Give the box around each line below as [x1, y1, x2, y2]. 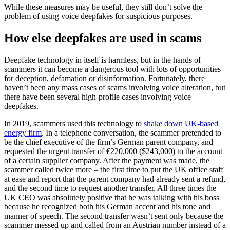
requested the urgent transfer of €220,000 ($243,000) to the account [4, 147, 222, 156]
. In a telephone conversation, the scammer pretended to [42, 128, 221, 138]
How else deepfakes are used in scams [4, 31, 201, 45]
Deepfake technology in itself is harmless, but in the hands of [4, 55, 201, 65]
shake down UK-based [144, 119, 218, 128]
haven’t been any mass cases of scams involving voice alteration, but [4, 83, 225, 92]
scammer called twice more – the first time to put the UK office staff [4, 165, 223, 175]
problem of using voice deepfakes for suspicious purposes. [4, 12, 193, 21]
